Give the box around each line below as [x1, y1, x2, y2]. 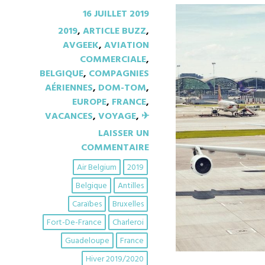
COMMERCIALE [80, 52, 146, 68]
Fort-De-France [47, 216, 102, 230]
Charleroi [112, 216, 144, 230]
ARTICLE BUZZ [83, 24, 146, 40]
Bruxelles [112, 198, 144, 212]
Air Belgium [77, 161, 117, 175]
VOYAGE [98, 109, 136, 125]
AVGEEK [63, 38, 99, 54]
